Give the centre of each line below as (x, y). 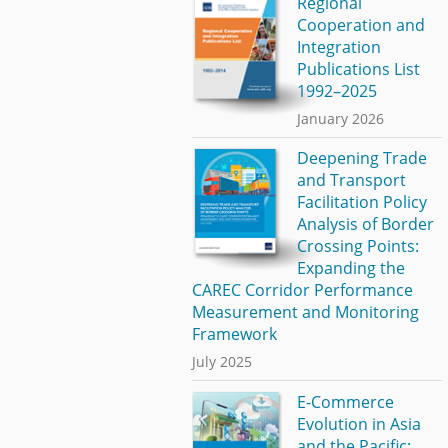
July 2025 (222, 362)
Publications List (358, 68)
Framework (234, 334)
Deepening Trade (361, 158)
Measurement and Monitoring (305, 312)
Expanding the (350, 268)
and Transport (351, 180)
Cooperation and (360, 24)
